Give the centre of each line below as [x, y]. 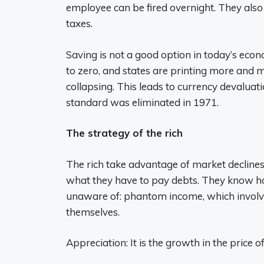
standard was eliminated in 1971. [142, 102]
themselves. [93, 212]
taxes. [79, 24]
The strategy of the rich [124, 133]
